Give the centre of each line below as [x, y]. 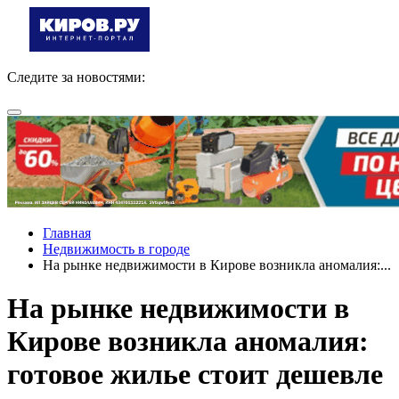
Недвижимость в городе [116, 249]
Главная [67, 233]
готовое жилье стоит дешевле [195, 375]
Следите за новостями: [76, 77]
